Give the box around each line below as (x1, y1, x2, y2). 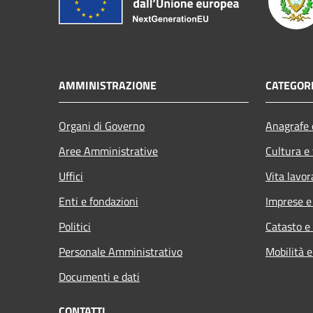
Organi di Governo (59, 117, 145, 135)
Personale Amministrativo (59, 243, 182, 261)
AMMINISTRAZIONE (59, 77, 156, 94)
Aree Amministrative (59, 143, 158, 160)
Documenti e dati (59, 268, 140, 286)
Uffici (59, 168, 83, 185)
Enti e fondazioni (59, 193, 138, 210)
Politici (59, 218, 91, 235)
